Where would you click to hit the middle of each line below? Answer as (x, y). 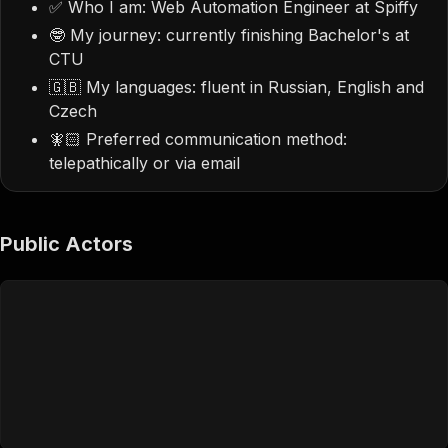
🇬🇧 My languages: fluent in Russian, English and (236, 87)
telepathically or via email (144, 163)
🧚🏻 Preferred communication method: (198, 139)
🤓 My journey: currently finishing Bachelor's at (229, 35)
